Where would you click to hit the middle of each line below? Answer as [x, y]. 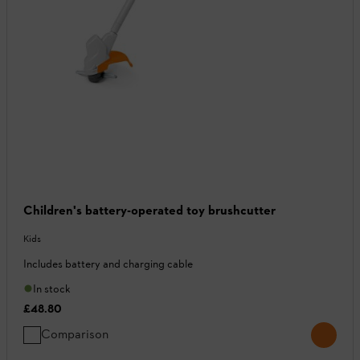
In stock [52, 288]
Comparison [75, 333]
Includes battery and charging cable [108, 264]
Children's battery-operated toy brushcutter [149, 210]
